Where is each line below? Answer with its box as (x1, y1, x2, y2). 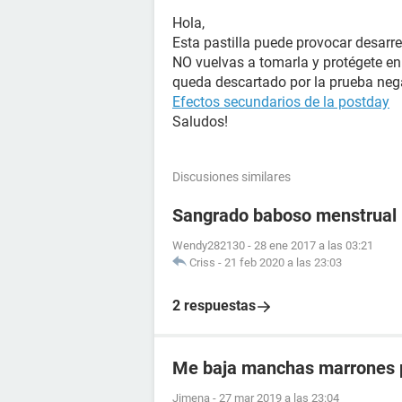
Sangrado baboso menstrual (172, 205, 397, 226)
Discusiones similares (172, 170, 291, 184)
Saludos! (172, 113, 228, 130)
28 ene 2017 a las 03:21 (254, 239, 373, 252)
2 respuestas (172, 297, 256, 314)
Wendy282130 (172, 239, 245, 252)
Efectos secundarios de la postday (172, 93, 389, 110)
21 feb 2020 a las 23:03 (224, 256, 342, 269)
